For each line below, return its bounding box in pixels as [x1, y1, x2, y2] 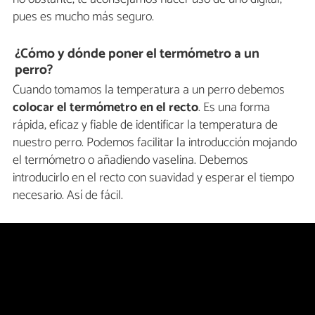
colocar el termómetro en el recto [13, 96, 198, 118]
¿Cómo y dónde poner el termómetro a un [15, 42, 260, 65]
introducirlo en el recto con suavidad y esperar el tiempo [13, 167, 294, 188]
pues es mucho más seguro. [13, 6, 154, 28]
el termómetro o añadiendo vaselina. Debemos [13, 149, 248, 171]
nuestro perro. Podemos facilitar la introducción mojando [13, 131, 297, 153]
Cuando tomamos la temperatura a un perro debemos [13, 79, 285, 101]
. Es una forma [198, 96, 270, 118]
